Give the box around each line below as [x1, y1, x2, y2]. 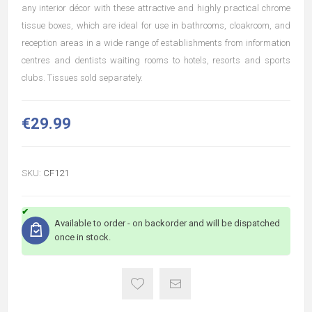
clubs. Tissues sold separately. [22, 72, 143, 84]
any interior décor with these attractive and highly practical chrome [22, 3, 290, 14]
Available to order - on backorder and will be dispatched [54, 218, 280, 229]
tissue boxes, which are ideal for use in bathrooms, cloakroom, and [22, 20, 290, 31]
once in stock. [54, 232, 111, 243]
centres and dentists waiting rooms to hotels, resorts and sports [22, 55, 290, 66]
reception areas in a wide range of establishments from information [22, 38, 290, 49]
